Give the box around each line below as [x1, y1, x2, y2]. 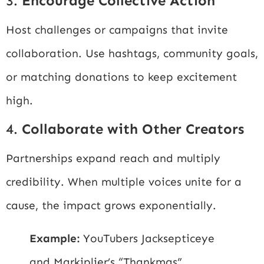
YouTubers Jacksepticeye [80, 232, 214, 246]
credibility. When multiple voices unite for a [6, 175, 242, 189]
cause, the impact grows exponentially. [6, 199, 216, 213]
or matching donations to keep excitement [6, 70, 237, 84]
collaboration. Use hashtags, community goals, [6, 46, 258, 60]
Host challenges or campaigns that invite [6, 22, 228, 37]
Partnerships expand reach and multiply [6, 151, 220, 166]
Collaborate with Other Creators [22, 120, 244, 138]
